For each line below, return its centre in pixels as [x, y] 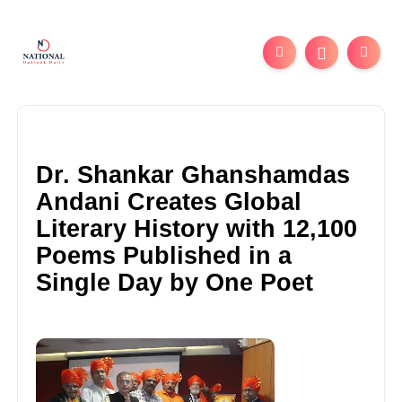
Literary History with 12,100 [197, 228]
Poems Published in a [164, 255]
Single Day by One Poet [175, 282]
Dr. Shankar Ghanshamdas [193, 175]
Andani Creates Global [169, 201]
